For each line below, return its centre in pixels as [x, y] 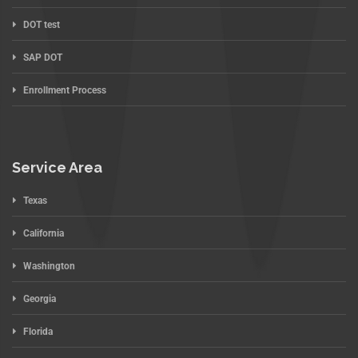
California [44, 233]
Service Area [57, 167]
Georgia [40, 298]
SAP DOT [43, 57]
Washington [49, 266]
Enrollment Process [65, 90]
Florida [38, 331]
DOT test [42, 24]
